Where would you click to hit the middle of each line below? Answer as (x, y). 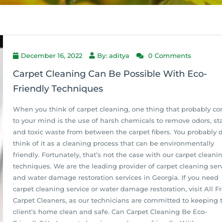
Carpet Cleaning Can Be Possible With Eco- (110, 74)
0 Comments (169, 55)
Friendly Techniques (58, 89)
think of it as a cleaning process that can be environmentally (113, 143)
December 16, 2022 (52, 55)
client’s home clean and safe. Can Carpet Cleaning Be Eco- (110, 212)
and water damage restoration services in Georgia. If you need (116, 177)
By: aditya (113, 55)
